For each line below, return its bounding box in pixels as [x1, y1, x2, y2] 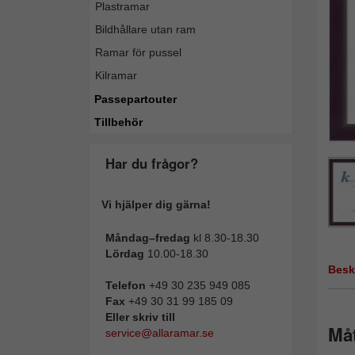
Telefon [105, 279, 146, 292]
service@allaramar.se [105, 326, 214, 339]
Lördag [105, 247, 147, 260]
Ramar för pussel [95, 46, 181, 59]
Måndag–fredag [105, 231, 193, 244]
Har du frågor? [105, 154, 198, 173]
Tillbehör [94, 116, 143, 128]
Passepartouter [94, 93, 177, 105]
